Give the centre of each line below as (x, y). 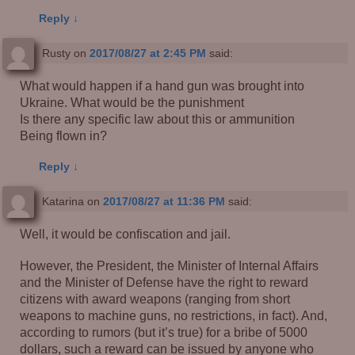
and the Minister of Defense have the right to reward (164, 282)
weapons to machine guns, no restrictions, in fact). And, (174, 316)
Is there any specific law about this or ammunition (158, 118)
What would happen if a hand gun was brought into (162, 85)
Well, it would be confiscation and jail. (126, 233)
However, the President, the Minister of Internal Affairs (170, 266)
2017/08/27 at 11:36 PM (164, 201)
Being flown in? (64, 135)
